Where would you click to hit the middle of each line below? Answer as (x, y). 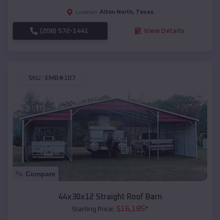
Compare (41, 174)
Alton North (116, 12)
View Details (164, 31)
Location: (87, 12)
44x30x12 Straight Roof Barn (110, 197)
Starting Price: (93, 209)
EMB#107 (60, 78)
